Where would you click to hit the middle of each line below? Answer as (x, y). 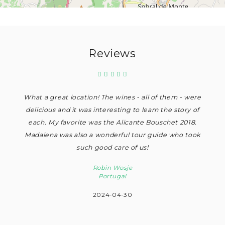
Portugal (113, 176)
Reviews (113, 53)
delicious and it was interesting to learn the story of (113, 109)
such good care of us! (113, 147)
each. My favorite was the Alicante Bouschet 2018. (113, 122)
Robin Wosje (113, 167)
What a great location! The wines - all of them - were (113, 97)
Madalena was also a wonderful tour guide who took (113, 135)
